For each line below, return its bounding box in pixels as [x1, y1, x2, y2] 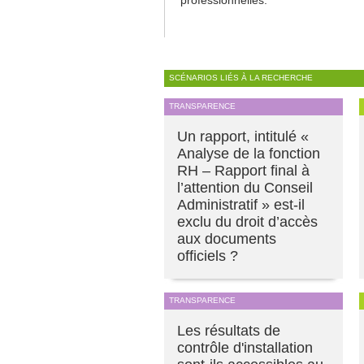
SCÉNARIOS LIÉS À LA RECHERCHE [169, 73, 313, 83]
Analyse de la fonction [177, 145, 320, 162]
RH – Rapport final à [177, 162, 310, 180]
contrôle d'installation [177, 340, 313, 357]
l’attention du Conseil [177, 180, 313, 197]
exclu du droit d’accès [177, 214, 318, 231]
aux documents [177, 231, 276, 248]
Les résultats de [177, 323, 280, 340]
